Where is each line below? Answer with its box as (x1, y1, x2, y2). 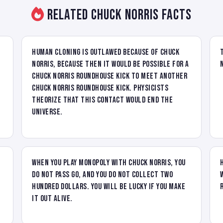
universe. (32, 107, 63, 117)
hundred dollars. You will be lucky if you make (32, 181, 186, 192)
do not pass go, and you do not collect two (32, 169, 173, 180)
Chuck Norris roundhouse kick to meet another (32, 71, 188, 81)
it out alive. (32, 193, 73, 204)
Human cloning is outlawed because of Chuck (32, 47, 180, 57)
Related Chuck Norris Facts (44, 6, 192, 24)
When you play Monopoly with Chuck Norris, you (32, 157, 186, 168)
